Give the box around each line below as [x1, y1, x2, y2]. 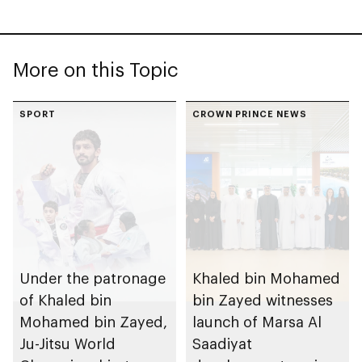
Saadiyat [192, 334, 252, 352]
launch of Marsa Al [192, 312, 322, 330]
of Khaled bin [19, 290, 112, 309]
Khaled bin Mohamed [192, 268, 340, 287]
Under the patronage [19, 268, 166, 287]
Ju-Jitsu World [19, 334, 116, 352]
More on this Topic [13, 57, 179, 82]
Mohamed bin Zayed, [19, 312, 167, 330]
